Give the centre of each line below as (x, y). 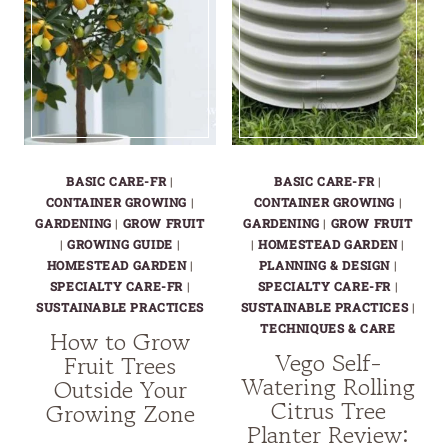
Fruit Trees (120, 366)
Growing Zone (120, 414)
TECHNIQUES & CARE (328, 328)
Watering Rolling (328, 387)
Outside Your (120, 390)
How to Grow (120, 342)
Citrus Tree (328, 411)
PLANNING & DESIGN (324, 265)
